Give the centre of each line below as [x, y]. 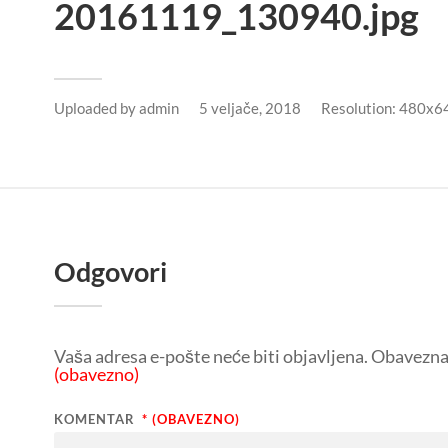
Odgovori [110, 271]
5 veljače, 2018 [250, 107]
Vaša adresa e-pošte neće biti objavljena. [211, 355]
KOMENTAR [96, 418]
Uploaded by [96, 107]
